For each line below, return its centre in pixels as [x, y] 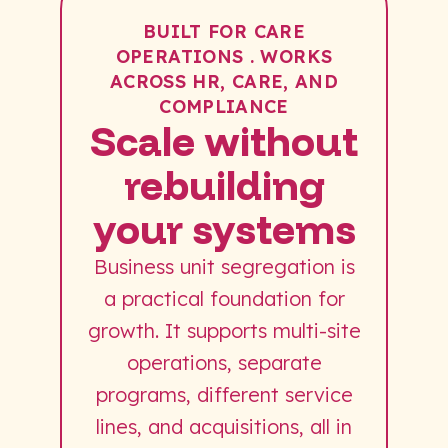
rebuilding [224, 184]
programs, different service [224, 394]
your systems [224, 228]
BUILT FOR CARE [224, 31]
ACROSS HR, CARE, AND [224, 81]
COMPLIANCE [224, 106]
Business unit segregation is [224, 266]
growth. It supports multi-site [224, 330]
